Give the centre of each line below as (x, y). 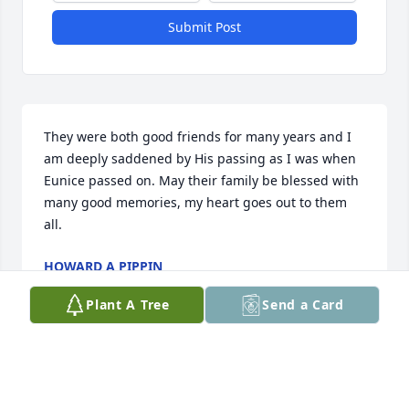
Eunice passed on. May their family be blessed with (201, 181)
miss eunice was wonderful (127, 398)
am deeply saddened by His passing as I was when (200, 159)
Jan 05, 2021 (81, 285)
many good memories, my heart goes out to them (195, 203)
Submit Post (204, 27)
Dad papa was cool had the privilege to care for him (203, 376)
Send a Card (303, 304)
